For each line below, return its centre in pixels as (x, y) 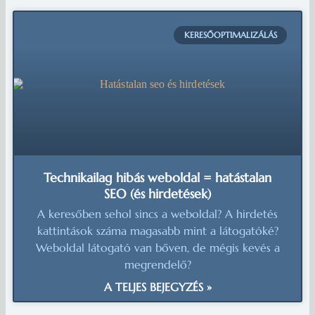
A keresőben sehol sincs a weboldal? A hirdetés (157, 213)
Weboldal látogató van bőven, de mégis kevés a (157, 247)
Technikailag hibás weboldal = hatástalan (157, 177)
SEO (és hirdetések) (157, 193)
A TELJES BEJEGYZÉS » (157, 287)
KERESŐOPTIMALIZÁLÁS (230, 34)
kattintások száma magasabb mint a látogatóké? (157, 230)
